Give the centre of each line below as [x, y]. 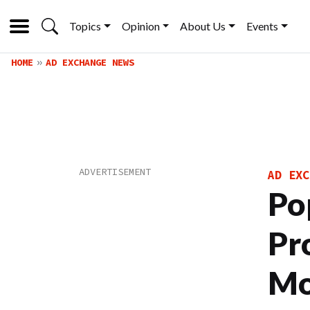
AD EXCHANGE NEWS [90, 62]
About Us [203, 26]
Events [263, 26]
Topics [85, 26]
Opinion [140, 26]
